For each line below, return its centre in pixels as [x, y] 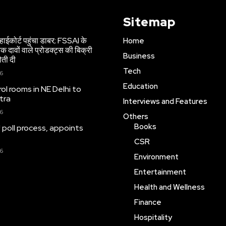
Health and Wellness [169, 187]
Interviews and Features [165, 101]
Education [140, 86]
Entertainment [160, 172]
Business [139, 56]
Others [135, 117]
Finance [148, 202]
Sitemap [149, 22]
